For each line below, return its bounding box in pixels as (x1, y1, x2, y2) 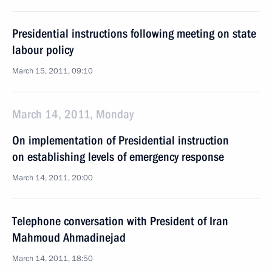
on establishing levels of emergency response (12, 149, 224, 164)
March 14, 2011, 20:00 (12, 172, 93, 183)
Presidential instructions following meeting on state (12, 26, 256, 41)
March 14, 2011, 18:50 (12, 253, 93, 264)
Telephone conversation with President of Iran (12, 214, 228, 228)
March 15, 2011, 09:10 (12, 66, 93, 76)
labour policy (12, 42, 73, 57)
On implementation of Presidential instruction (12, 133, 229, 148)
